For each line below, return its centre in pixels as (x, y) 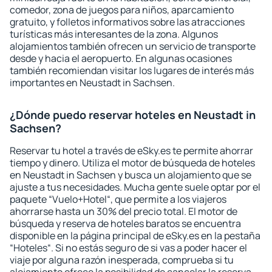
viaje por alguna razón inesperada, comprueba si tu (122, 260)
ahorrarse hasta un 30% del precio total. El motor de (124, 211)
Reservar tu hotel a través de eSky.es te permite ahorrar (131, 151)
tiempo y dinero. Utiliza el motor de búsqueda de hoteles (132, 163)
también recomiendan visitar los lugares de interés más (132, 70)
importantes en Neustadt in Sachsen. (92, 83)
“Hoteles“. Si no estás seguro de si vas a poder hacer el (128, 248)
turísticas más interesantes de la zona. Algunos (114, 34)
